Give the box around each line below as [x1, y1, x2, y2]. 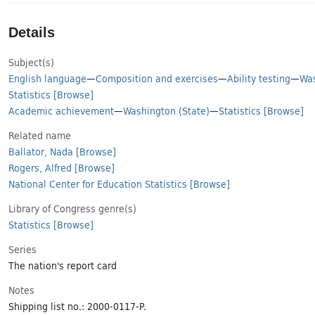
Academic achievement [8, 102, 114, 118]
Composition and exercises [96, 70, 218, 86]
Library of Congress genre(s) [8, 200, 136, 216]
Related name [8, 127, 71, 143]
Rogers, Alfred [8, 159, 72, 175]
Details [8, 24, 55, 40]
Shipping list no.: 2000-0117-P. [8, 297, 146, 314]
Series [8, 240, 37, 257]
